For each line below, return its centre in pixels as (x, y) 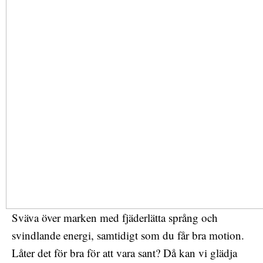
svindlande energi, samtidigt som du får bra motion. (128, 235)
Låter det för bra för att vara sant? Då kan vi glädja (124, 252)
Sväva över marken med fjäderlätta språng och (115, 217)
